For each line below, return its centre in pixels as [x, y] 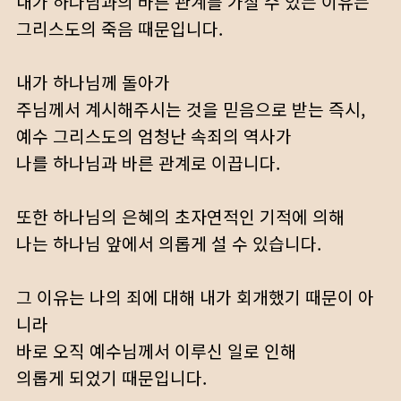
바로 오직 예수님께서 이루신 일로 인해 [156, 351]
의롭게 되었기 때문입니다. [111, 378]
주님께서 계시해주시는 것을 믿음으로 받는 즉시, [191, 109]
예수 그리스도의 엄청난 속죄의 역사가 [154, 136]
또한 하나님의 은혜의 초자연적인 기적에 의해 [180, 217]
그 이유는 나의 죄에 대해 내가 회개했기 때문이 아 [195, 297]
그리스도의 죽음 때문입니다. [119, 29]
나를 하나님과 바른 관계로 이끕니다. [148, 163]
